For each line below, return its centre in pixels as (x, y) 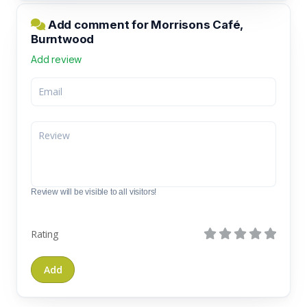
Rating (45, 234)
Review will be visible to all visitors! (94, 192)
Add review (57, 59)
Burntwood (63, 39)
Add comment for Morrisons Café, (144, 24)
